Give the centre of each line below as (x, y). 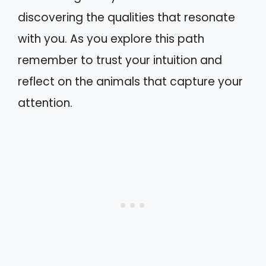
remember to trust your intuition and (120, 60)
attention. (45, 103)
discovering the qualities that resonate (126, 18)
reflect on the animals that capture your (130, 82)
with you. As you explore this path (111, 39)
